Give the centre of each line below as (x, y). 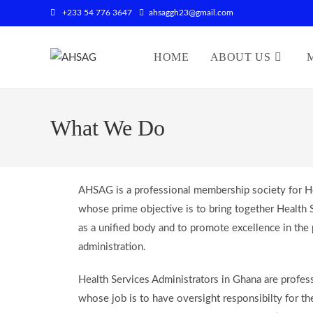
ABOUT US (240, 57)
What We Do (108, 128)
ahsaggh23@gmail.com (191, 13)
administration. (112, 247)
